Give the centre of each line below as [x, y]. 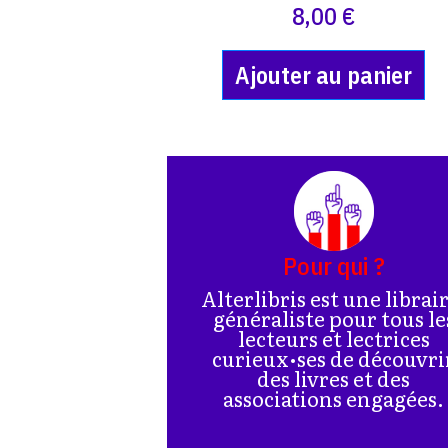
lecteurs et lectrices [333, 337]
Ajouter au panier [323, 74]
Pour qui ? [333, 265]
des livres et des [334, 377]
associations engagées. [334, 397]
